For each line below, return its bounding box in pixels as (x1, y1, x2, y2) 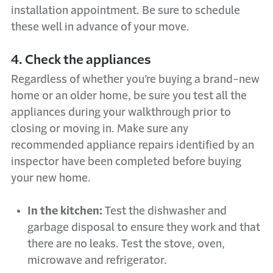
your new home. (11, 172, 91, 183)
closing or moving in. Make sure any (11, 123, 188, 134)
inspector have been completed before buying (11, 156, 241, 167)
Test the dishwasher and (105, 205, 227, 216)
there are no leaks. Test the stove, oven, (27, 238, 225, 249)
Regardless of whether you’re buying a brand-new (11, 74, 260, 85)
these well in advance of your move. (11, 21, 190, 32)
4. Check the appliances (11, 53, 151, 66)
